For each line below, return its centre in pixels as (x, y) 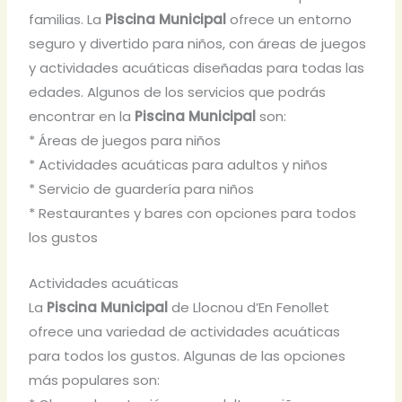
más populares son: (95, 380)
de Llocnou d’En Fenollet (249, 308)
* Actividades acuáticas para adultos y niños (179, 165)
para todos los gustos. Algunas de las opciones (188, 356)
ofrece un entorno (289, 20)
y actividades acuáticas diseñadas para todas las (197, 68)
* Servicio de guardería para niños (142, 189)
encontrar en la (82, 117)
